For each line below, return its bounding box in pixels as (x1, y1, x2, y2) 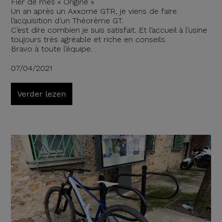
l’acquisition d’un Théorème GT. (10, 15, 123, 25)
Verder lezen (17, 89, 66, 99)
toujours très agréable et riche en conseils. (10, 34, 166, 44)
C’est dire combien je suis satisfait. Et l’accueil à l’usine (10, 25, 207, 35)
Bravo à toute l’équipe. (10, 44, 92, 54)
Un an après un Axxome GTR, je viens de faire (10, 6, 177, 16)
